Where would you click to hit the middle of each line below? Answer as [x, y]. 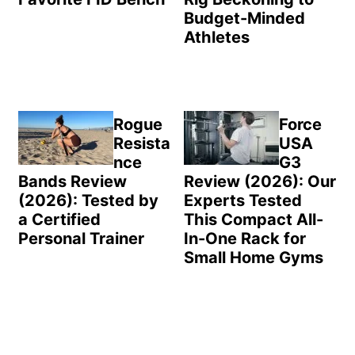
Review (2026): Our [260, 181]
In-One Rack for [244, 238]
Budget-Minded [244, 18]
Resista [142, 143]
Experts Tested [242, 200]
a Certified [59, 219]
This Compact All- [253, 219]
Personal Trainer [81, 238]
